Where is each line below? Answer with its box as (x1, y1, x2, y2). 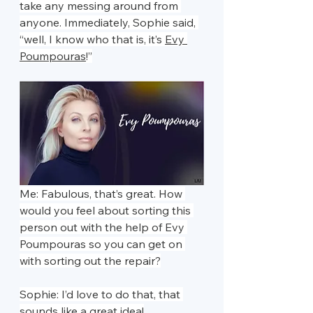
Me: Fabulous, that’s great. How (20, 186, 185, 201)
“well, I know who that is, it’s (20, 32, 165, 47)
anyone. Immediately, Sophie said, (20, 15, 198, 30)
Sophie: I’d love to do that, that (20, 286, 183, 301)
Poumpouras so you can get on (20, 236, 185, 251)
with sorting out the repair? (20, 253, 161, 268)
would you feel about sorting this (20, 203, 194, 217)
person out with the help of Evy (20, 219, 187, 234)
